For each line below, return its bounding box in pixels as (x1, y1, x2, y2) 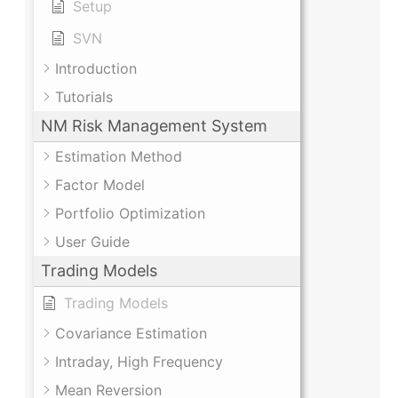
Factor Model (55, 176, 145, 195)
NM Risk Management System (41, 116, 267, 136)
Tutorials (55, 88, 113, 107)
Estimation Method (55, 147, 182, 166)
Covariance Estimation (55, 324, 207, 343)
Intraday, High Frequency (55, 353, 223, 371)
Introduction (55, 60, 137, 78)
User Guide (55, 233, 130, 251)
